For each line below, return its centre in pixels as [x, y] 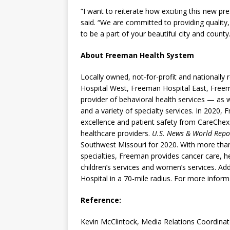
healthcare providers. [116, 133]
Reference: [101, 200]
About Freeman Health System [137, 55]
